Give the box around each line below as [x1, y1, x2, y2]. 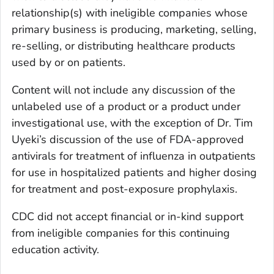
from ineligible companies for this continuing [12, 226, 230, 241]
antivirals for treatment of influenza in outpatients [12, 149, 256, 164]
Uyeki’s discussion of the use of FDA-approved [12, 132, 244, 147]
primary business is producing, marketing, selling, [12, 22, 256, 37]
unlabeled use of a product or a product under [12, 99, 240, 114]
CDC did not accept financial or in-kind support [12, 209, 243, 224]
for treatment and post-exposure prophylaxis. [12, 182, 237, 197]
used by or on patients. [12, 55, 125, 70]
